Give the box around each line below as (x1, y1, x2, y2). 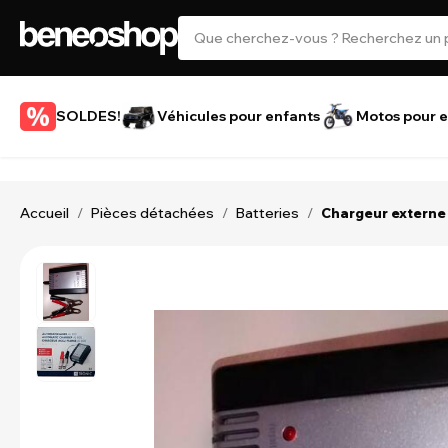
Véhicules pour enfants (157, 107, 320, 125)
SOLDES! (56, 107, 121, 125)
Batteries (236, 204, 299, 222)
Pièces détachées (91, 204, 214, 222)
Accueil (20, 204, 69, 222)
